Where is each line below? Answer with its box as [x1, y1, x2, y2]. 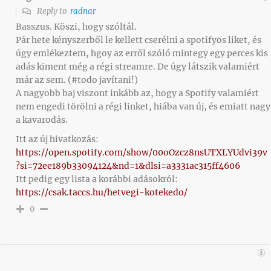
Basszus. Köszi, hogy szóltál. [16, 21, 137, 33]
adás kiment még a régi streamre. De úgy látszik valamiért [16, 61, 260, 73]
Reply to [35, 6, 70, 17]
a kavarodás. [16, 114, 68, 126]
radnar [70, 6, 96, 17]
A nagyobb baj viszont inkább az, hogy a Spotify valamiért [16, 88, 259, 99]
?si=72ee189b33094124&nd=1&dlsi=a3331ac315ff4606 [16, 160, 240, 172]
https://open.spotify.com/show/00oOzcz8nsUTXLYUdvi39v [16, 147, 267, 158]
